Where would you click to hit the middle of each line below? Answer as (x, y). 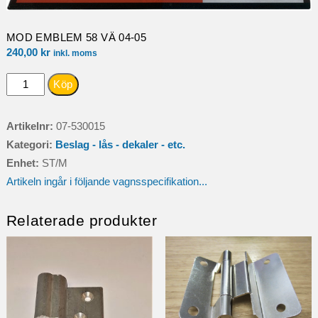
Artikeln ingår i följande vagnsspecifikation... (106, 182)
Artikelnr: (31, 126)
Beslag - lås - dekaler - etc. (120, 145)
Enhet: (24, 163)
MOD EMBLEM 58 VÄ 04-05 (76, 38)
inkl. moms (75, 54)
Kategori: (31, 145)
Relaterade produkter (82, 221)
